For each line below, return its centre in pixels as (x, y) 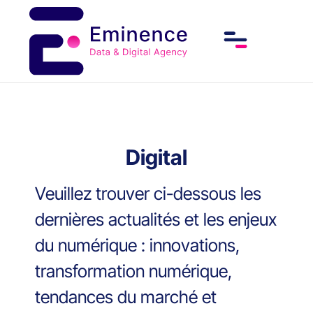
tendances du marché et (126, 297)
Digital (156, 158)
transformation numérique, (133, 271)
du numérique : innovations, (137, 246)
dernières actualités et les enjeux (156, 220)
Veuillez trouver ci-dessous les (148, 194)
